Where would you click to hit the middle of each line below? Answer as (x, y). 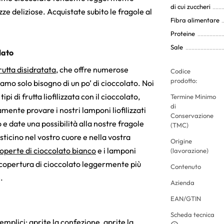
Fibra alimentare (195, 20)
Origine (181, 141)
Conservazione (192, 115)
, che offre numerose (92, 69)
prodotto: (184, 80)
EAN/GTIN (186, 198)
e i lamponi (116, 150)
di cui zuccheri (190, 6)
